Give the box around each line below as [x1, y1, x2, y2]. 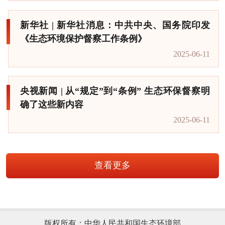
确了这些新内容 [20, 99, 83, 109]
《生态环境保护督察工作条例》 [20, 33, 147, 44]
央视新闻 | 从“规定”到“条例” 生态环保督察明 [20, 86, 210, 96]
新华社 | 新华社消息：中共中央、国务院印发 [20, 20, 210, 30]
